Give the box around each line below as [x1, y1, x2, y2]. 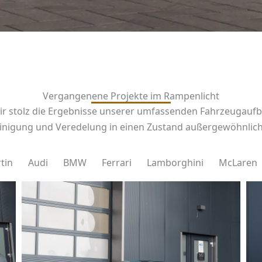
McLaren [218, 156, 257, 169]
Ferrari [101, 156, 132, 169]
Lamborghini [146, 156, 204, 169]
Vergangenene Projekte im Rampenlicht [43, 89, 219, 102]
